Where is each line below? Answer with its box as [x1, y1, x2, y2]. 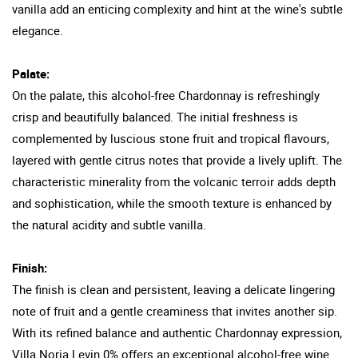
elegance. [12, 22, 63, 38]
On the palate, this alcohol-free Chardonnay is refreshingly [12, 86, 320, 103]
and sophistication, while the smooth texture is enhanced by [12, 194, 332, 211]
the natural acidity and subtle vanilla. [12, 216, 206, 233]
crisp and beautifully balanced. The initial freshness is [12, 108, 298, 125]
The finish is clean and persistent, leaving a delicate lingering [12, 280, 335, 297]
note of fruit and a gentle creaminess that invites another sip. [12, 302, 337, 319]
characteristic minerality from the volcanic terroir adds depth [12, 173, 336, 189]
